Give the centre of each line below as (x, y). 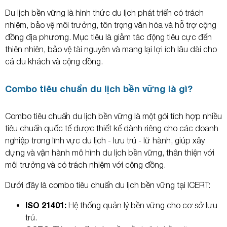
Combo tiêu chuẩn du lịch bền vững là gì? (99, 89)
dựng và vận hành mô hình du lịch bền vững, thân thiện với (110, 153)
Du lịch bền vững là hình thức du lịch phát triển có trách (104, 13)
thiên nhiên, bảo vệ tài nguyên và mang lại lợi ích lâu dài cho (111, 49)
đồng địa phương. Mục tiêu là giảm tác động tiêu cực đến (108, 37)
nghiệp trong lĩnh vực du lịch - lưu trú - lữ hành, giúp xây (105, 141)
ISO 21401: (47, 205)
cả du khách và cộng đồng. (54, 62)
